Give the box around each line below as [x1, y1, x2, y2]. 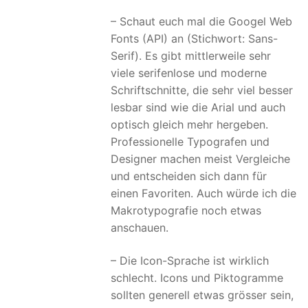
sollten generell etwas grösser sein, [111, 287, 294, 302]
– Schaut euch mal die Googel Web [111, 14, 292, 29]
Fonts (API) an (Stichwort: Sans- [111, 32, 278, 46]
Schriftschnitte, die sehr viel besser [111, 83, 293, 98]
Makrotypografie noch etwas [111, 203, 261, 218]
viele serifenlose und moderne [111, 66, 267, 80]
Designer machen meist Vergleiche [111, 152, 290, 166]
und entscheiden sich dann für [111, 169, 267, 184]
